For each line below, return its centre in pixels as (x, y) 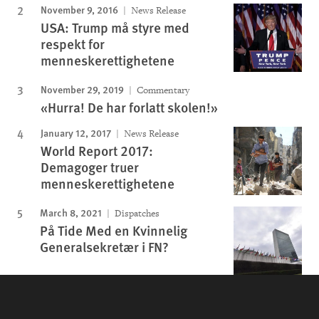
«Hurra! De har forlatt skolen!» (129, 107)
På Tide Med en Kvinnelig (114, 230)
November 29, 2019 (82, 89)
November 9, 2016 (79, 9)
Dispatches (136, 213)
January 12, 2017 (76, 132)
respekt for (73, 43)
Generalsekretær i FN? (104, 246)
